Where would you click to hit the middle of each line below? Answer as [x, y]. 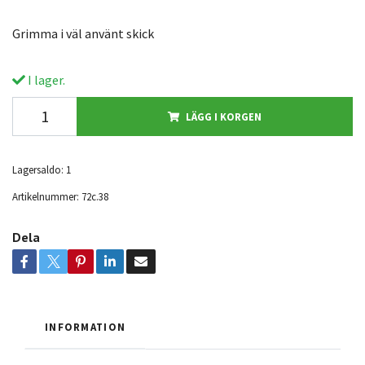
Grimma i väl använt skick [83, 33]
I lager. [45, 80]
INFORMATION [86, 327]
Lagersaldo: [38, 169]
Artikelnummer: [46, 196]
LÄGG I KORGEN [224, 117]
